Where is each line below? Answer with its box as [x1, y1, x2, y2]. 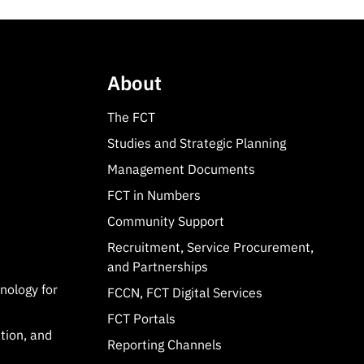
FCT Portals [106, 310, 175, 327]
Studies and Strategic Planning [106, 135, 286, 152]
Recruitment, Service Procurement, [106, 239, 314, 256]
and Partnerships [106, 258, 208, 275]
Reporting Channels [106, 336, 222, 353]
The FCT [106, 109, 155, 126]
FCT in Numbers [106, 187, 201, 204]
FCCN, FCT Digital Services [106, 284, 262, 301]
